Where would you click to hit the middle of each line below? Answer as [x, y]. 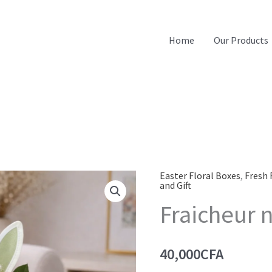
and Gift [176, 185]
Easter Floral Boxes [200, 176]
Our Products [241, 40]
